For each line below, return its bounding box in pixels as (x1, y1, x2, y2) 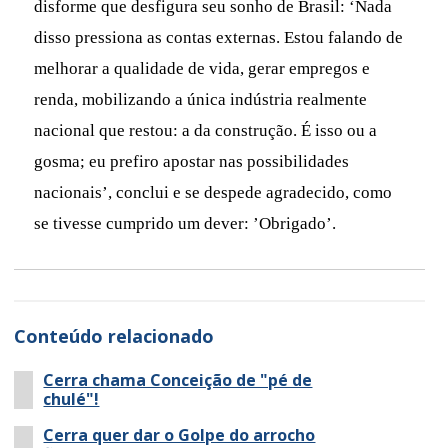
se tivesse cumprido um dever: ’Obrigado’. (34, 213, 337, 233)
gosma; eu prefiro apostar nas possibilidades (34, 151, 350, 171)
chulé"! (43, 387, 100, 410)
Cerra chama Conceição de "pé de (43, 368, 313, 391)
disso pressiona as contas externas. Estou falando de (34, 27, 404, 47)
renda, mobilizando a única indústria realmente (34, 89, 368, 109)
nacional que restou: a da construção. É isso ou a (34, 120, 378, 140)
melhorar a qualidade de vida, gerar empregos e (34, 58, 371, 78)
